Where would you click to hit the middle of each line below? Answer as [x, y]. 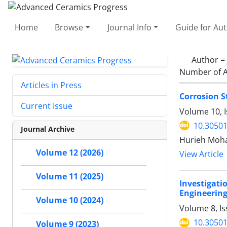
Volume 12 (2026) [70, 153]
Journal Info [129, 27]
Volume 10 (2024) [70, 200]
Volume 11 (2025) [70, 177]
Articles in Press [51, 85]
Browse [69, 27]
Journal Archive [48, 129]
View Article [201, 154]
